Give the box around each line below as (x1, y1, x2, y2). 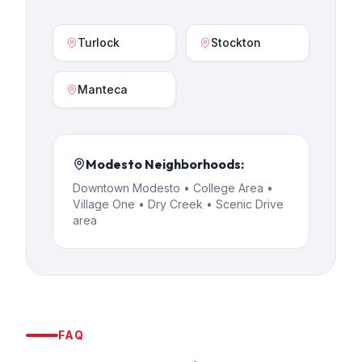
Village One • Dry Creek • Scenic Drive (73, 197, 284, 211)
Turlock (78, 36, 120, 49)
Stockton (211, 36, 261, 49)
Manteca (78, 82, 128, 96)
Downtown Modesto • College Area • (73, 181, 273, 195)
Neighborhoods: (142, 156, 244, 172)
